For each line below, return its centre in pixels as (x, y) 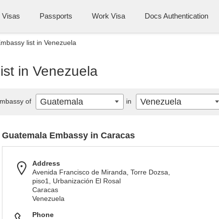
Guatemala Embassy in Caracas (68, 135)
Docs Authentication (176, 16)
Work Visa (109, 16)
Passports (56, 16)
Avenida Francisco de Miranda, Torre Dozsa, (101, 172)
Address (46, 163)
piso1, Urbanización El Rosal (77, 181)
